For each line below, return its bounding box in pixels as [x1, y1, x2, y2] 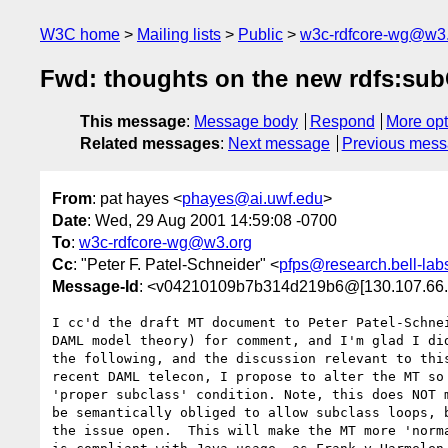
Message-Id [52, 277, 139, 295]
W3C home [40, 26, 120, 43]
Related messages [80, 135, 220, 153]
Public [238, 26, 283, 43]
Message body [194, 113, 298, 131]
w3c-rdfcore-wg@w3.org [79, 233, 252, 251]
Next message [228, 135, 330, 153]
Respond [309, 113, 375, 131]
